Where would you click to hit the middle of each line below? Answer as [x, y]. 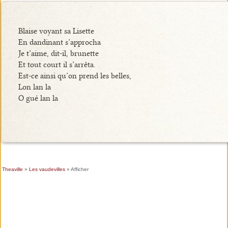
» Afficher [77, 169]
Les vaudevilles [47, 169]
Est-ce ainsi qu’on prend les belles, [75, 76]
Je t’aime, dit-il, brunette [58, 53]
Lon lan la [34, 87]
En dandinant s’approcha [59, 42]
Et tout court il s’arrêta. [57, 64]
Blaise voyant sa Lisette [56, 31]
